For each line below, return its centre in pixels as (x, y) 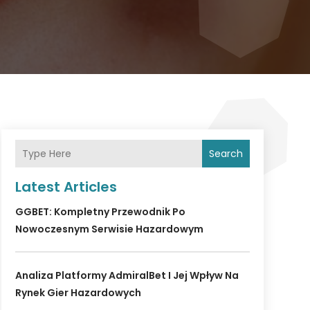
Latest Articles (66, 187)
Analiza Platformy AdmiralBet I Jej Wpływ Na (127, 276)
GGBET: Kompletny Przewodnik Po (100, 212)
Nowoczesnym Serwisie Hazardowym (109, 229)
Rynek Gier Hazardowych (78, 293)
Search (226, 154)
